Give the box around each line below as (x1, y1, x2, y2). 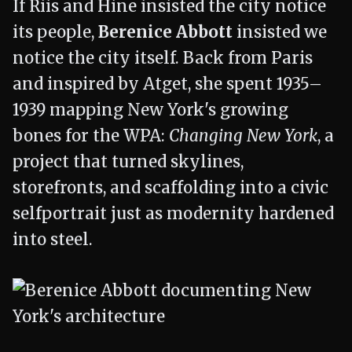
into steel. (13, 229, 93, 250)
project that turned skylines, (13, 152, 244, 172)
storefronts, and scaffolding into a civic (13, 178, 328, 198)
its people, (13, 22, 98, 42)
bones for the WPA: (13, 126, 169, 146)
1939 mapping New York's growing (13, 100, 288, 120)
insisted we (233, 22, 327, 42)
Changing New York (169, 126, 317, 146)
